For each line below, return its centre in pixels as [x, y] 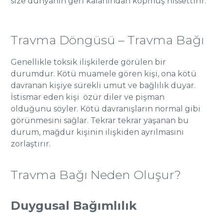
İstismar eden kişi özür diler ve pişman [88, 97]
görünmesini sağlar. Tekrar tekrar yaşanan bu [100, 120]
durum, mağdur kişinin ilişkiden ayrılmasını [98, 132]
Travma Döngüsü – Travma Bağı [108, 40]
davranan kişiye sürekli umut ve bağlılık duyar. [103, 85]
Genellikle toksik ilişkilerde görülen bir [89, 62]
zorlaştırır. [31, 144]
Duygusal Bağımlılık [74, 206]
